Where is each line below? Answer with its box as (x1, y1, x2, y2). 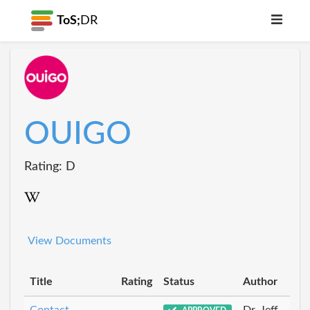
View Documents (28, 235, 111, 246)
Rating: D (24, 160, 75, 173)
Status (163, 275, 194, 287)
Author (243, 275, 277, 287)
